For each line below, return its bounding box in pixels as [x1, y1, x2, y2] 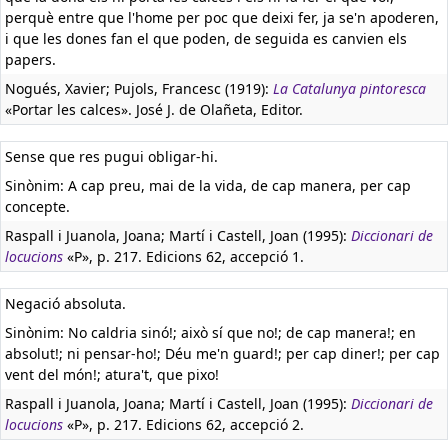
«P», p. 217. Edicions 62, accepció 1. [63, 247, 304, 266]
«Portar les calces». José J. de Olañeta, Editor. [5, 100, 303, 119]
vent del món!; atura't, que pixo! [5, 365, 219, 384]
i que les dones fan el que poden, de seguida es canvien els [5, 29, 407, 48]
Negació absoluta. [5, 294, 126, 313]
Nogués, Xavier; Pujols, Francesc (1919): [5, 79, 273, 98]
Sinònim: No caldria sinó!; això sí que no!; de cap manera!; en [5, 323, 416, 342]
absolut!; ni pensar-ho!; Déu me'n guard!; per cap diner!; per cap [5, 344, 440, 363]
